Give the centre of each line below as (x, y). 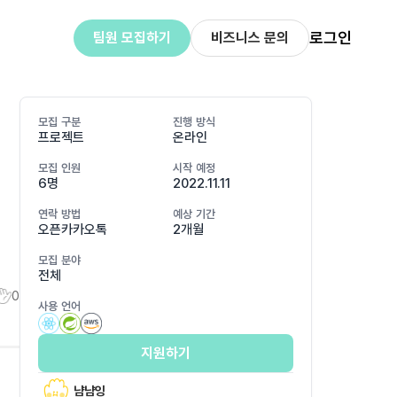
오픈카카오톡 (73, 230)
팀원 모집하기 (132, 38)
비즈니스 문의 (249, 38)
